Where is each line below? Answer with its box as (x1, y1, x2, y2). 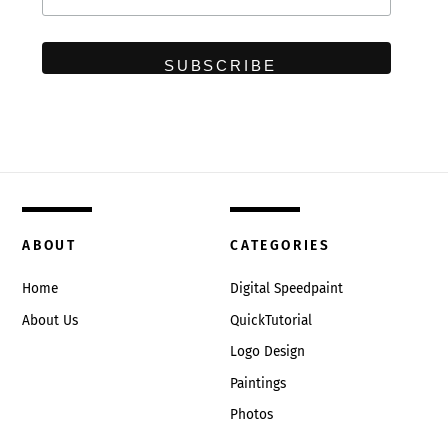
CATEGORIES (230, 237, 331, 255)
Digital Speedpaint (230, 280, 344, 298)
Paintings (230, 374, 287, 392)
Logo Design (230, 343, 306, 361)
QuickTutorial (230, 311, 313, 329)
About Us (22, 311, 79, 329)
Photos (230, 406, 274, 424)
